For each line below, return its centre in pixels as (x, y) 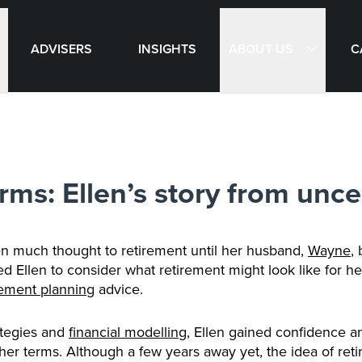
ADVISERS (61, 49)
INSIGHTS (167, 49)
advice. (119, 289)
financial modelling (128, 331)
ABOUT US (261, 48)
